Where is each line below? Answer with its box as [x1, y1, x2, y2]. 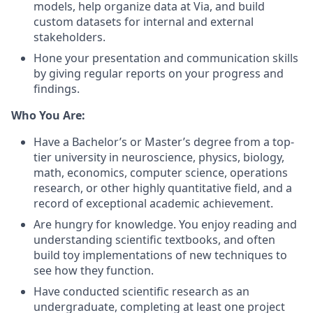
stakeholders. [34, 29, 105, 45]
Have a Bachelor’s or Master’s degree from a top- [34, 134, 294, 150]
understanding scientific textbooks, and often [34, 232, 275, 247]
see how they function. [34, 263, 154, 278]
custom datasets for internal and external [34, 14, 254, 29]
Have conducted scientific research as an [34, 284, 249, 299]
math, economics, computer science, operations [34, 165, 288, 180]
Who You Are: [11, 108, 85, 123]
